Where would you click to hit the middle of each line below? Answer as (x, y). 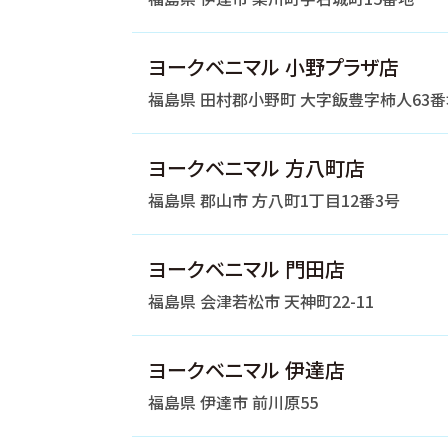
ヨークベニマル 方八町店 (256, 167)
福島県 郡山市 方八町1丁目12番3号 (274, 200)
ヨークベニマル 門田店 (246, 268)
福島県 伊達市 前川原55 (233, 402)
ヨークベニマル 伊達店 (246, 369)
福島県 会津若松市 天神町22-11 (261, 301)
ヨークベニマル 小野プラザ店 (273, 66)
